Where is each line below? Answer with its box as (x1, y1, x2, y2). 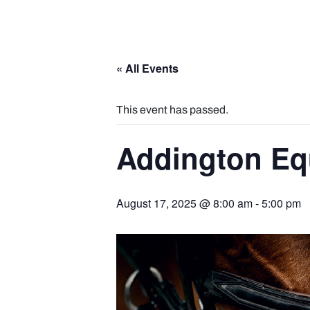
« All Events (116, 60, 179, 76)
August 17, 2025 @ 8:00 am (116, 195, 253, 211)
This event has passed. (116, 104, 228, 116)
